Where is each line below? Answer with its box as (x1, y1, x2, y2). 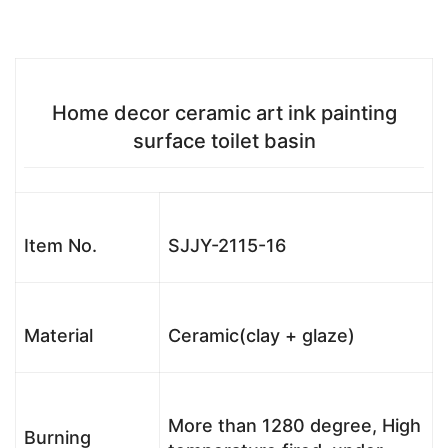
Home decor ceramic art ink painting (51, 101, 397, 126)
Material (24, 325, 93, 347)
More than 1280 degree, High (168, 415, 421, 437)
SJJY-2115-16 (168, 235, 286, 257)
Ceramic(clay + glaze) (168, 325, 355, 347)
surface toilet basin (132, 129, 316, 154)
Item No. (24, 235, 97, 257)
